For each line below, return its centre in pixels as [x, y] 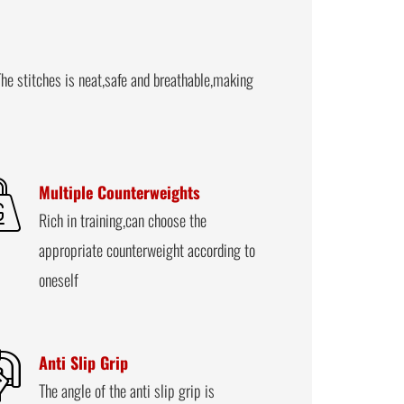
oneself [59, 279]
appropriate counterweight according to [147, 249]
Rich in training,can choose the [123, 219]
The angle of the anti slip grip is [127, 390]
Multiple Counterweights [120, 191]
